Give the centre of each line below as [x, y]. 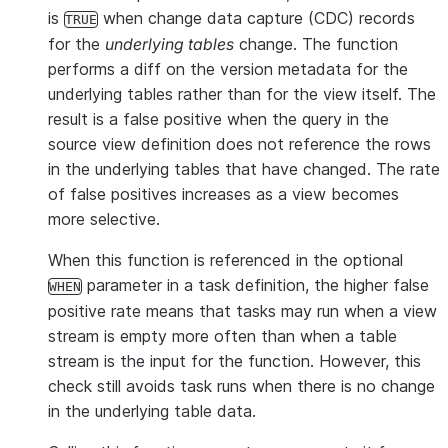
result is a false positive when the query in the [218, 119]
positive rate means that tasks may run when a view [242, 311]
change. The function [316, 44]
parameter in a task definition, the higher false [255, 285]
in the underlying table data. [152, 411]
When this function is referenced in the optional [225, 260]
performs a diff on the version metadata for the [228, 69]
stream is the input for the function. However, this [234, 361]
